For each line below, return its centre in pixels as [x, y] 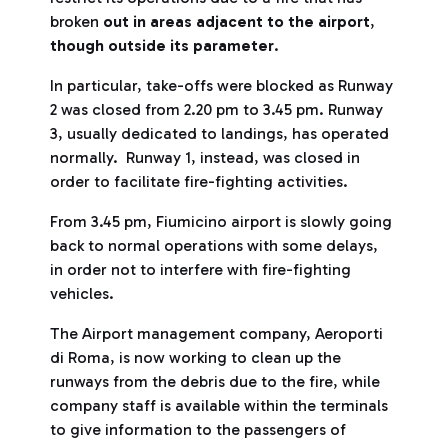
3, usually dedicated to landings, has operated [219, 133]
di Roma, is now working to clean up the [195, 357]
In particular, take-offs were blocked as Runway [221, 85]
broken [76, 21]
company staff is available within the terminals [219, 405]
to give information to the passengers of [198, 429]
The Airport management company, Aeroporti [216, 333]
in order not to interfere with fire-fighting [200, 269]
